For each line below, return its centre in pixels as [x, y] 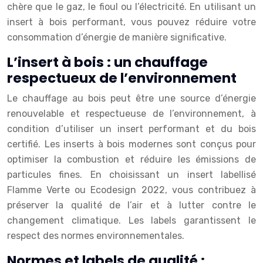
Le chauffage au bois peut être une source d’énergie [131, 98]
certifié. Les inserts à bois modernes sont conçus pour [131, 144]
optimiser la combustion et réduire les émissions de [131, 159]
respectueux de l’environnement [122, 78]
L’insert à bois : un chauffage [107, 62]
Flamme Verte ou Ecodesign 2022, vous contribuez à [131, 190]
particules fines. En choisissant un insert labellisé [131, 175]
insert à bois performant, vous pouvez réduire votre [131, 22]
